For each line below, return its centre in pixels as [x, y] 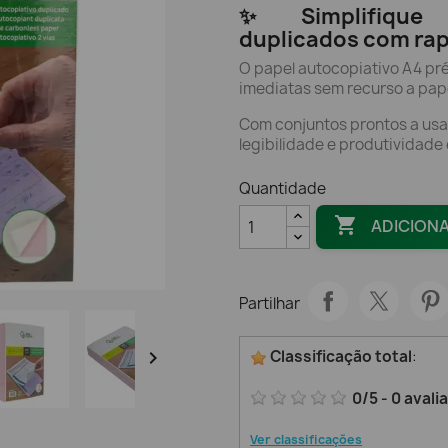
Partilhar [269, 303]
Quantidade [282, 188]
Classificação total [339, 356]
